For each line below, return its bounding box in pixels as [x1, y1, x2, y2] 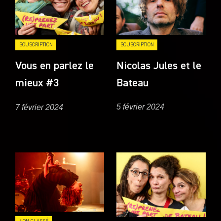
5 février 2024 [116, 103, 165, 111]
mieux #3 [15, 78, 59, 89]
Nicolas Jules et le [116, 61, 202, 72]
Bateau [116, 78, 149, 89]
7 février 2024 [15, 103, 64, 111]
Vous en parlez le [15, 61, 94, 72]
